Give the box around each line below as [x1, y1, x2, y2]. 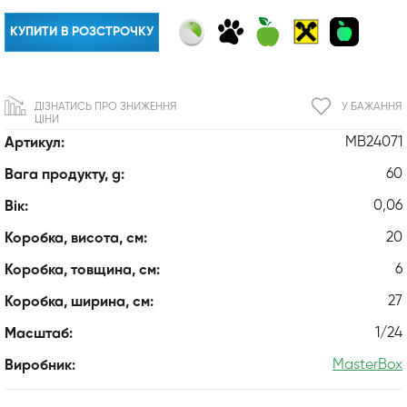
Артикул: [5, 135, 65, 151]
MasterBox [333, 357, 402, 372]
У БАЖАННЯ [342, 101, 402, 113]
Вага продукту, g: [5, 167, 124, 183]
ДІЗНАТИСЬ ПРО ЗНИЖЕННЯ [35, 101, 176, 113]
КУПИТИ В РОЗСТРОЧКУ [10, 25, 154, 38]
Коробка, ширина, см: [5, 294, 154, 310]
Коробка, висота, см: [5, 231, 147, 246]
